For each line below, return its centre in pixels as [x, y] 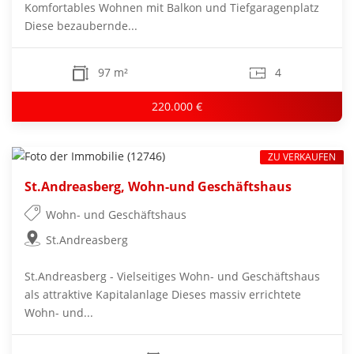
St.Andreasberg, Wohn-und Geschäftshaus [158, 186]
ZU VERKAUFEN [301, 156]
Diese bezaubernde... [81, 25]
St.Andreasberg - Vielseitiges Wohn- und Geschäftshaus [172, 277]
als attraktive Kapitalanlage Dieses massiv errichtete [163, 295]
